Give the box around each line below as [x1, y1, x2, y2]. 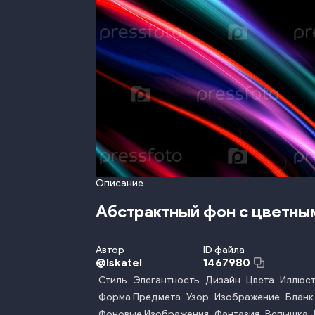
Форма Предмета [98, 291, 181, 303]
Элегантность [133, 274, 200, 286]
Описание [96, 177, 143, 189]
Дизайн [205, 274, 240, 286]
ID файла [202, 244, 245, 256]
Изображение [214, 291, 280, 303]
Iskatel [106, 256, 142, 269]
